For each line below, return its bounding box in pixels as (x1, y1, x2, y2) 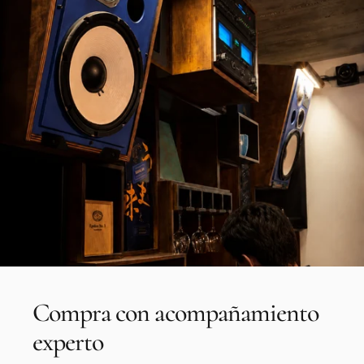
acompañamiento (154, 297, 319, 329)
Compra (32, 297, 111, 329)
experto (32, 325, 104, 357)
